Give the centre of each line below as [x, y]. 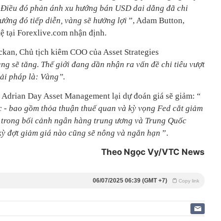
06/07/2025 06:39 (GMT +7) [130, 180]
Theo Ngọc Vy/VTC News [153, 152]
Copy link [189, 181]
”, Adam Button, [157, 20]
